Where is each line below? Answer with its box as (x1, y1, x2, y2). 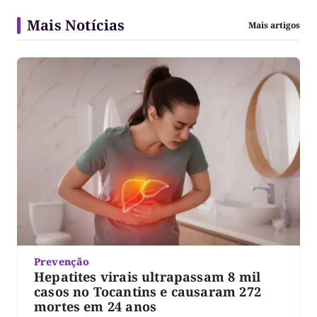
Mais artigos (248, 18, 300, 31)
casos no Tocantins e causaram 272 (34, 283, 261, 301)
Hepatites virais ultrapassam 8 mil (34, 268, 261, 286)
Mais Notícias (27, 15, 125, 35)
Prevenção (34, 255, 90, 269)
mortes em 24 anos (34, 298, 157, 316)
